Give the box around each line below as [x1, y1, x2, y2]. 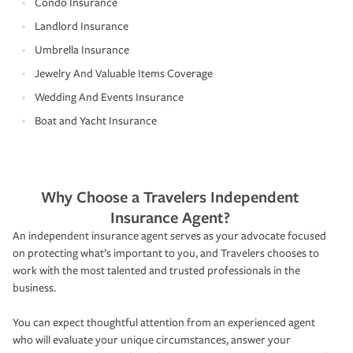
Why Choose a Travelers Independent [41, 185, 299, 207]
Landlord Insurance [35, 19, 128, 33]
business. [13, 281, 56, 295]
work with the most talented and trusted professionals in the [13, 263, 300, 277]
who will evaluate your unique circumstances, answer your [13, 333, 291, 347]
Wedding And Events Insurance [35, 90, 184, 104]
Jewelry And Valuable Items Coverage [35, 66, 213, 80]
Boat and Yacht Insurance [35, 113, 157, 128]
